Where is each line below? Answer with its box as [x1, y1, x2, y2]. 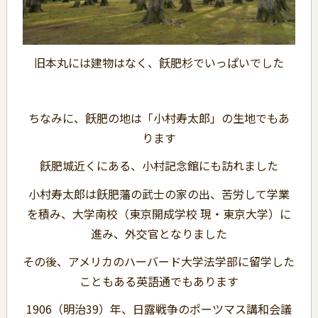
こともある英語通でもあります [79, 272, 238, 290]
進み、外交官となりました [90, 224, 227, 242]
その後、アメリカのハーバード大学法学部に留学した [23, 252, 295, 270]
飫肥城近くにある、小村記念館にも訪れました [39, 157, 278, 175]
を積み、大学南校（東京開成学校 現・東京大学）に [26, 204, 291, 222]
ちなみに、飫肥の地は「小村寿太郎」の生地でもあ [28, 109, 290, 127]
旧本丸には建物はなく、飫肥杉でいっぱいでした [33, 53, 284, 71]
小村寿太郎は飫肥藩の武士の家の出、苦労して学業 [28, 185, 290, 202]
